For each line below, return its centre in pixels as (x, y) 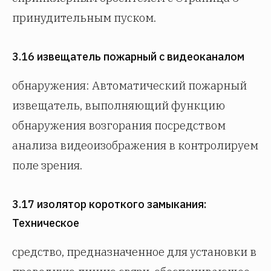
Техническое (46, 223)
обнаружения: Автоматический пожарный (129, 85)
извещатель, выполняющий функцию (119, 105)
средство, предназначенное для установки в (134, 252)
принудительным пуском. (84, 18)
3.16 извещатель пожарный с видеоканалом (128, 57)
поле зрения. (47, 165)
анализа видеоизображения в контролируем (135, 145)
